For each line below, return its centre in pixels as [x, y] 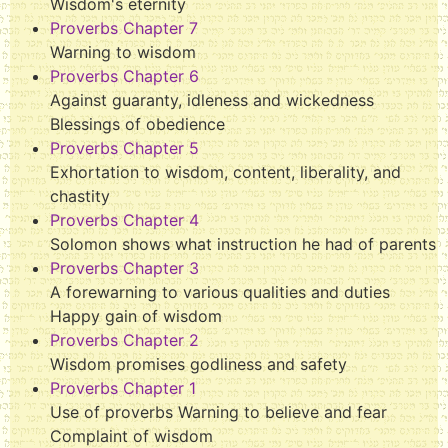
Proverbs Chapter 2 [124, 340]
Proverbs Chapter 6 [124, 76]
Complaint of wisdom [131, 436]
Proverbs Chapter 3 [124, 268]
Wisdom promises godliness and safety [198, 364]
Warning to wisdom [123, 52]
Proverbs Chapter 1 [123, 388]
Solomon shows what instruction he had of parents [243, 244]
